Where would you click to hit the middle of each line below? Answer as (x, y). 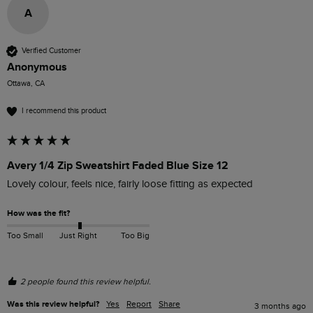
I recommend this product (64, 111)
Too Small (25, 235)
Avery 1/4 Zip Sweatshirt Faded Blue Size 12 (118, 165)
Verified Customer (51, 51)
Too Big (135, 235)
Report (139, 304)
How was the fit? (38, 213)
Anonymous (37, 67)
